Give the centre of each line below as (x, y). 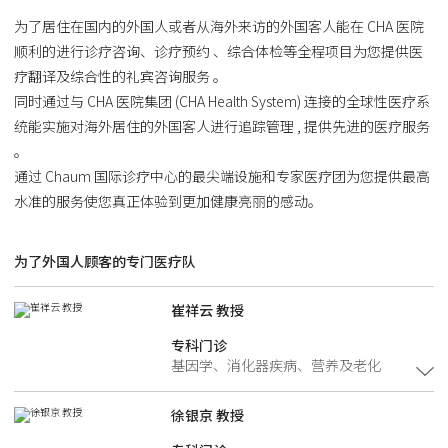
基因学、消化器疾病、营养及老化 (276, 365)
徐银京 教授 (208, 415)
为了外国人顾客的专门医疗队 (104, 261)
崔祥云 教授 (208, 310)
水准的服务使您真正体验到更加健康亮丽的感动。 (167, 200)
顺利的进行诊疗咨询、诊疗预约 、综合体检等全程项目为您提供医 (218, 50)
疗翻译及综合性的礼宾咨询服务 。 (120, 75)
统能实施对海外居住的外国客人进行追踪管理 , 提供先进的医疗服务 (221, 125)
